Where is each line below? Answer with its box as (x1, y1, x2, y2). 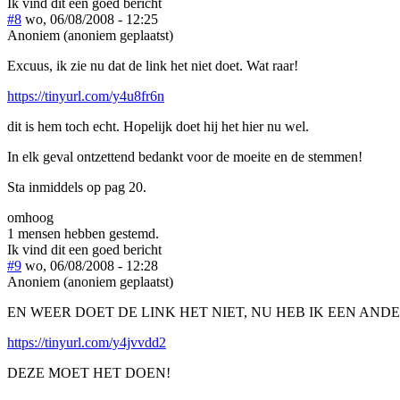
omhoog (7, 209, 54, 225)
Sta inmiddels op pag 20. (7, 179, 146, 195)
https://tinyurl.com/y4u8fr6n (7, 87, 164, 104)
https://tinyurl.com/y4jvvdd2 (7, 334, 166, 350)
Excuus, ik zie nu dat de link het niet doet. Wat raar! (7, 57, 298, 73)
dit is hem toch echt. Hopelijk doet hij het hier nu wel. (7, 118, 309, 134)
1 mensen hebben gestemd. (7, 225, 159, 241)
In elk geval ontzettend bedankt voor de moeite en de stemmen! (7, 148, 362, 164)
